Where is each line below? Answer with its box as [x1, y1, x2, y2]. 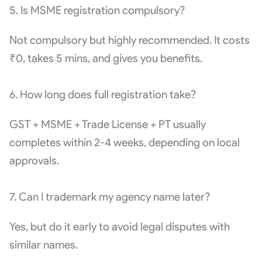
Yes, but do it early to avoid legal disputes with [9, 219, 230, 233]
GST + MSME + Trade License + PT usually [9, 117, 206, 131]
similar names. [9, 237, 78, 251]
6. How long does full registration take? [9, 87, 196, 101]
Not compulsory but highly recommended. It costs [9, 33, 250, 47]
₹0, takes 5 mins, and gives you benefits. [9, 51, 202, 65]
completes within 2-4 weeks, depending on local [9, 135, 240, 149]
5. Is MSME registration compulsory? [9, 3, 185, 17]
